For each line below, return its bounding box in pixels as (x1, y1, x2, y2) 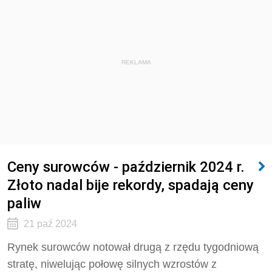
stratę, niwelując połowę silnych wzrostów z (7, 258, 217, 270)
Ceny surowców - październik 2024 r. (7, 158, 245, 175)
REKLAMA (121, 59, 151, 66)
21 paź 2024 (23, 219, 77, 229)
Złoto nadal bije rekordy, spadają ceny (7, 176, 254, 194)
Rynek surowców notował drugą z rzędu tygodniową (7, 241, 259, 253)
